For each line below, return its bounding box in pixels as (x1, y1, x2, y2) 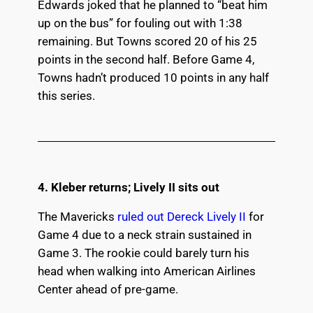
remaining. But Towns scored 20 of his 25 (37, 34, 257, 48)
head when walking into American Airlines (37, 264, 256, 279)
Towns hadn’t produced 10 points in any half (37, 71, 269, 85)
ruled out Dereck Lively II (117, 210, 246, 224)
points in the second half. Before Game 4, (37, 52, 254, 66)
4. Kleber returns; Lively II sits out (37, 180, 219, 194)
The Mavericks (37, 210, 117, 224)
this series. (37, 89, 95, 103)
